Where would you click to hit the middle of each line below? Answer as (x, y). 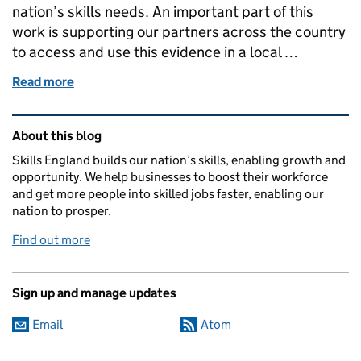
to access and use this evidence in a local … (155, 52)
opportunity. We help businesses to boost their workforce (170, 176)
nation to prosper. (62, 210)
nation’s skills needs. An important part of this (163, 11)
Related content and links (114, 125)
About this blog (57, 135)
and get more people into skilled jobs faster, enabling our (168, 193)
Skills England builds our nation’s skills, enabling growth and (179, 160)
